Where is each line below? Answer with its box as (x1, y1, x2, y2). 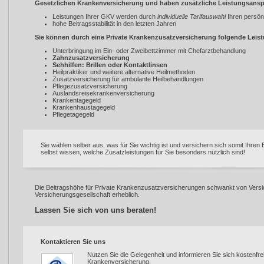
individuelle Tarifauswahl (157, 13, 226, 20)
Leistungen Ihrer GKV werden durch (52, 13, 157, 20)
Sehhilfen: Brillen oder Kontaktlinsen (52, 61, 167, 68)
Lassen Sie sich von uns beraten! (35, 205, 156, 214)
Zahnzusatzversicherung (52, 54, 130, 61)
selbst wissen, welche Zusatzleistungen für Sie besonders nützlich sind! (41, 148, 245, 156)
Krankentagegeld (52, 97, 101, 104)
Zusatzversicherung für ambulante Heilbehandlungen (52, 75, 203, 82)
